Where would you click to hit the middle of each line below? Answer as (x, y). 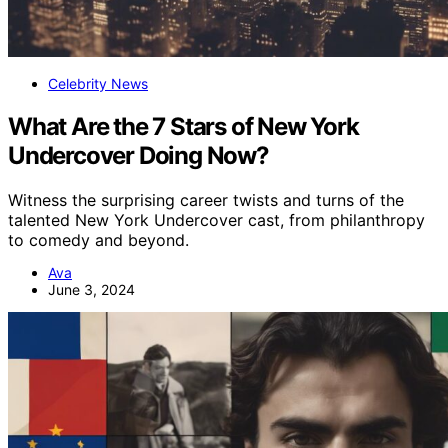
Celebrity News (98, 83)
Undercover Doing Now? (138, 155)
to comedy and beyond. (98, 239)
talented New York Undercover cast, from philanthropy (216, 219)
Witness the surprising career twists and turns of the (206, 199)
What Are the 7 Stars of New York (183, 126)
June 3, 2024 (91, 289)
